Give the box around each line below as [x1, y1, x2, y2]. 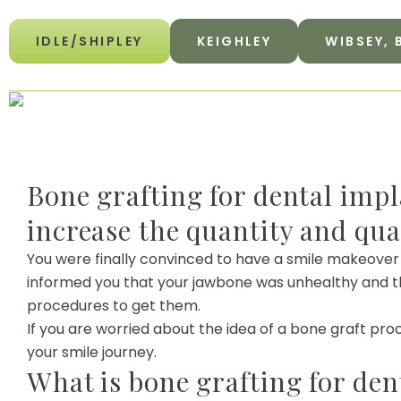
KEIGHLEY [196, 32, 272, 50]
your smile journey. [27, 341, 157, 363]
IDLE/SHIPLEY [36, 32, 143, 50]
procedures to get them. [27, 294, 200, 316]
